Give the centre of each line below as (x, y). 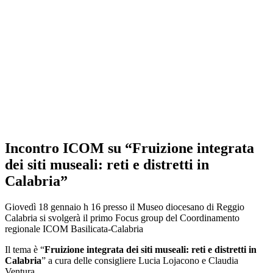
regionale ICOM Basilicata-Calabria (74, 229)
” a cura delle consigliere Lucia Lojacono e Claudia (140, 260)
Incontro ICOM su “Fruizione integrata (129, 148)
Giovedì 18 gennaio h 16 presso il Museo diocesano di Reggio (125, 207)
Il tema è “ (25, 249)
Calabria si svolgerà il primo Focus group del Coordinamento (122, 218)
